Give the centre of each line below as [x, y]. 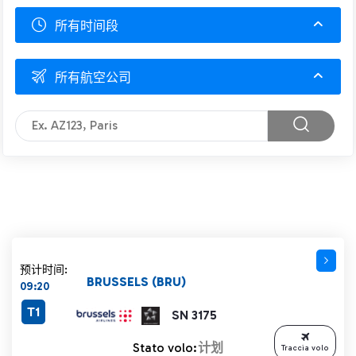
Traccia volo [305, 348]
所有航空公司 [93, 77]
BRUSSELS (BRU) [136, 281]
